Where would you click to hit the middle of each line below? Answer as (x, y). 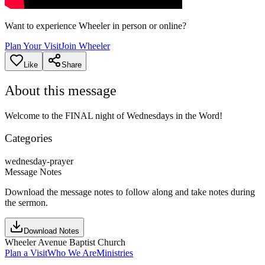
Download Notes (51, 231)
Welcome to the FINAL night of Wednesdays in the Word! (114, 115)
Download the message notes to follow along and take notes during (130, 192)
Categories (28, 138)
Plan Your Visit (33, 46)
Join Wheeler (85, 46)
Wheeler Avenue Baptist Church (65, 243)
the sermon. (26, 203)
